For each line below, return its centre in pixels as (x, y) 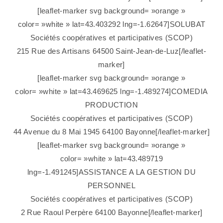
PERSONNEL (111, 186)
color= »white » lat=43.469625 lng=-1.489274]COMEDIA (111, 92)
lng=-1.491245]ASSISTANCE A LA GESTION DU (111, 172)
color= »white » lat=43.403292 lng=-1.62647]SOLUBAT (111, 24)
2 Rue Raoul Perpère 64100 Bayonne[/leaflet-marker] (111, 213)
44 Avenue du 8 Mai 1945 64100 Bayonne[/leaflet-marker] (111, 132)
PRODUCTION (111, 105)
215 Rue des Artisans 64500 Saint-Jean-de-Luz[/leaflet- (111, 51)
